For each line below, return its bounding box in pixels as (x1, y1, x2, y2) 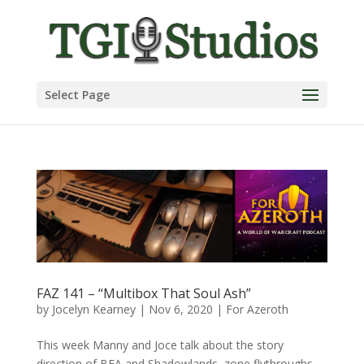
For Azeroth (225, 301, 288, 318)
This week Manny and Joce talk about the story (36, 337, 284, 353)
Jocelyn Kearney (51, 301, 136, 318)
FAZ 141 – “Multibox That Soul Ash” (36, 284, 251, 303)
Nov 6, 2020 (148, 301, 213, 318)
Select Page (44, 87, 110, 102)
